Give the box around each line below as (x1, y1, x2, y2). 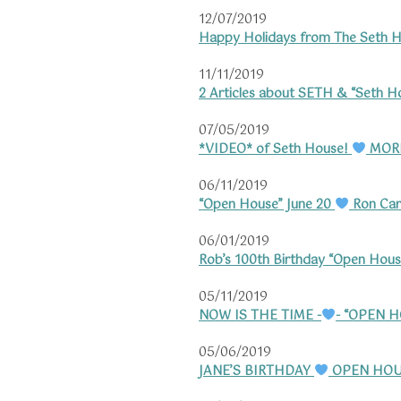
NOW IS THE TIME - (199, 305, 321, 328)
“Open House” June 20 (199, 194, 335, 217)
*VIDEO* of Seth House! (199, 139, 352, 161)
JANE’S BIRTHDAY (199, 361, 314, 383)
